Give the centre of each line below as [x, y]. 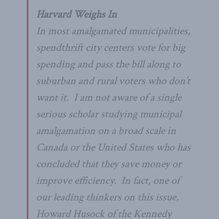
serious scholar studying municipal [109, 114]
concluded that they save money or [109, 164]
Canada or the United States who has [113, 147]
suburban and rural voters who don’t [113, 81]
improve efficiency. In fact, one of [108, 180]
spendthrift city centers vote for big [111, 47]
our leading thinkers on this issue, [107, 197]
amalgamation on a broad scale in [106, 131]
